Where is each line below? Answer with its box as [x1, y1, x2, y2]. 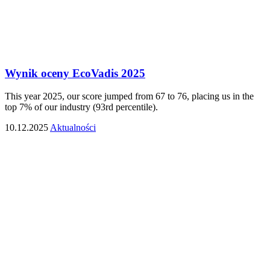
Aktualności [50, 122, 96, 133]
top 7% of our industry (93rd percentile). [5, 102, 158, 113]
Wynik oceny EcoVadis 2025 [5, 66, 145, 80]
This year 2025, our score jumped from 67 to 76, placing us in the [5, 91, 254, 102]
